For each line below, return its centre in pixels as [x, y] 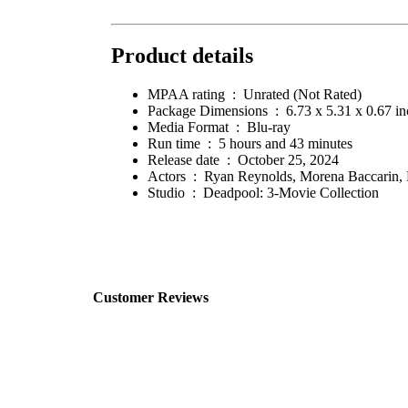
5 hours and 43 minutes [286, 144]
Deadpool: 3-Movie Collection [291, 193]
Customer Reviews [151, 298]
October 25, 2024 [288, 160]
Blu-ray [269, 127]
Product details [182, 56]
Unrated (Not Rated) [302, 95]
